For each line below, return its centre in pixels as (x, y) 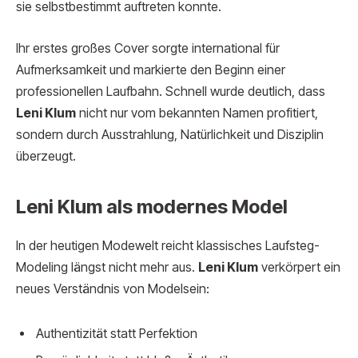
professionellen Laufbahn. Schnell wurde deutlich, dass (171, 91)
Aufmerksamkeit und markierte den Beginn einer (151, 70)
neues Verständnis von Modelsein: (113, 289)
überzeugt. (46, 156)
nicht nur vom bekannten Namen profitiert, (197, 113)
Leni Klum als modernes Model (152, 207)
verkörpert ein (299, 268)
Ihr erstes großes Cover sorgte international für (148, 48)
